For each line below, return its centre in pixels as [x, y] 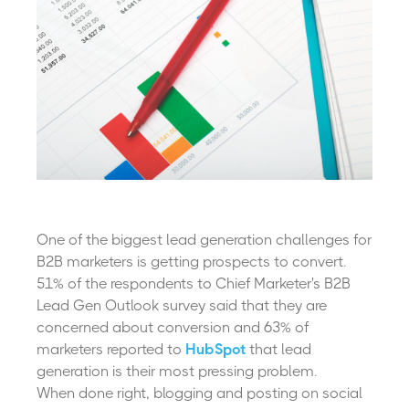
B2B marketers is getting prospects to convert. [192, 262]
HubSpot [215, 350]
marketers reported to [111, 350]
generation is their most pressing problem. [177, 372]
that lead [278, 350]
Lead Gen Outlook [98, 306]
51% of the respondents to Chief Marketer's [180, 284]
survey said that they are [243, 306]
